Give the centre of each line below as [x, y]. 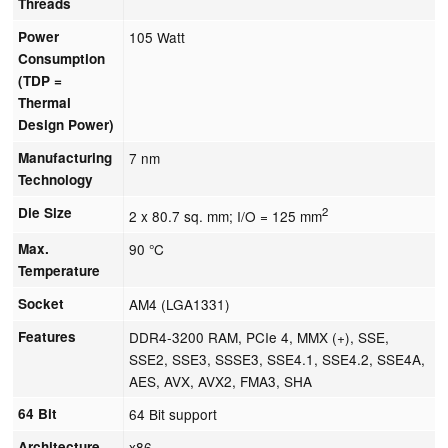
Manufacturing [65, 157]
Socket [41, 303]
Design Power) [66, 124]
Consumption [62, 58]
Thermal [45, 102]
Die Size [45, 212]
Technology [56, 179]
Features [47, 336]
